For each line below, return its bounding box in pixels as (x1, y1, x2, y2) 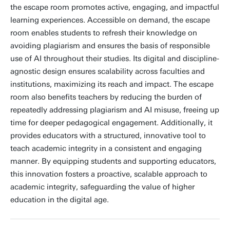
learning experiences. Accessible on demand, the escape (10, 15, 210, 25)
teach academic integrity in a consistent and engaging (10, 144, 202, 153)
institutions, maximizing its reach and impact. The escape (10, 80, 214, 89)
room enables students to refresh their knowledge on (10, 28, 197, 37)
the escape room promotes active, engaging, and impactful (10, 3, 219, 12)
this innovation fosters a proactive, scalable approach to (10, 169, 207, 179)
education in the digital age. (10, 195, 109, 204)
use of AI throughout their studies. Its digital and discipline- (10, 54, 219, 63)
